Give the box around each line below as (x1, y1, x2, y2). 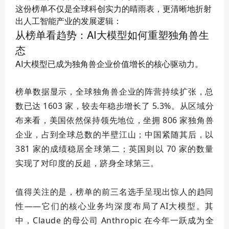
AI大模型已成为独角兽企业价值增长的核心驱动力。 (15, 58, 203, 70)
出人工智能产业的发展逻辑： (15, 15, 122, 27)
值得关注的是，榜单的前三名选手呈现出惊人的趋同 (15, 186, 214, 197)
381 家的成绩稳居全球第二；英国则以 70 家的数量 (15, 143, 214, 154)
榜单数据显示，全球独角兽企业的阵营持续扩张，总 (15, 86, 214, 97)
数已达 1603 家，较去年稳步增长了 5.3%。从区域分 (15, 100, 214, 111)
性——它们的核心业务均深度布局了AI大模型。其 (15, 200, 214, 212)
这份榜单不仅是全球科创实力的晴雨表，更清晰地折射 (15, 3, 212, 14)
